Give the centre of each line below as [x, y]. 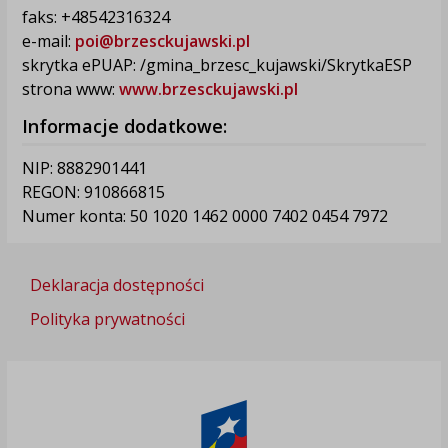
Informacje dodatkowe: [124, 125]
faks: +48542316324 [95, 16]
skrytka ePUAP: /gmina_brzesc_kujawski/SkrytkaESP [216, 64]
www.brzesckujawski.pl [208, 88]
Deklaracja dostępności [116, 284]
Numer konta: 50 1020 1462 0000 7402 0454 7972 [204, 215]
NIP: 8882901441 [84, 167]
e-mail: [48, 40]
